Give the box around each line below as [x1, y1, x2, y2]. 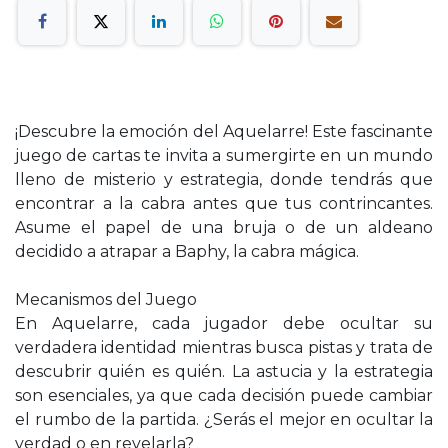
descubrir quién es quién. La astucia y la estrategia [15, 361, 433, 381]
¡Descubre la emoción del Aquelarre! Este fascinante [15, 121, 433, 141]
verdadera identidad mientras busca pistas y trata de [15, 337, 433, 357]
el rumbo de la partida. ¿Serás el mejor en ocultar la [15, 409, 433, 429]
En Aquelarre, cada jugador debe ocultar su [15, 313, 433, 333]
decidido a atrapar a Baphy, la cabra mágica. [15, 241, 359, 261]
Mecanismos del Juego [15, 289, 197, 309]
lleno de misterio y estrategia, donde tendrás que [15, 169, 433, 189]
